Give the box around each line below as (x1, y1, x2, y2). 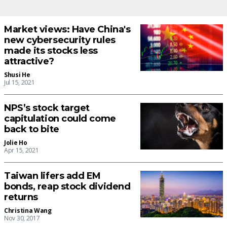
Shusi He (4, 70, 30, 80)
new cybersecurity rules (4, 34, 116, 46)
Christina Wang (4, 206, 52, 215)
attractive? (4, 56, 54, 67)
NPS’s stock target (4, 102, 90, 114)
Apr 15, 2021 (4, 146, 39, 155)
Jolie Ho (4, 138, 27, 147)
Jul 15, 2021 (4, 78, 35, 87)
